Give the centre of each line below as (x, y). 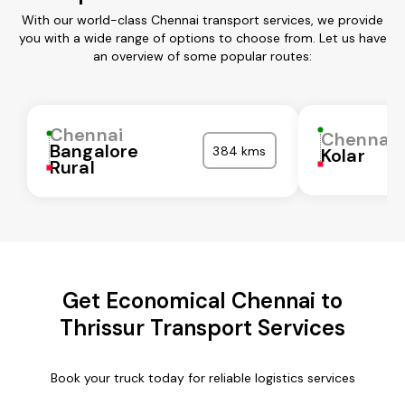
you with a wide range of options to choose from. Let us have (202, 38)
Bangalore (94, 151)
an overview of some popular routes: (202, 56)
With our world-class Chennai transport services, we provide (202, 19)
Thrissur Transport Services (202, 327)
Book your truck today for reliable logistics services (202, 377)
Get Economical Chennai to (202, 300)
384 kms (240, 151)
